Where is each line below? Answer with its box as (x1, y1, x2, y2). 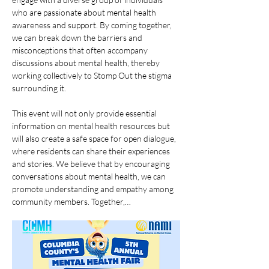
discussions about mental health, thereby (12, 58, 162, 68)
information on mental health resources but (12, 121, 172, 131)
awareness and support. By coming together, (12, 20, 174, 30)
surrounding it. (12, 83, 68, 93)
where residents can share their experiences (12, 146, 172, 156)
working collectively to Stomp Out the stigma (12, 70, 174, 80)
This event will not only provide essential (12, 108, 159, 118)
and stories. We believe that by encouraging (12, 159, 172, 169)
